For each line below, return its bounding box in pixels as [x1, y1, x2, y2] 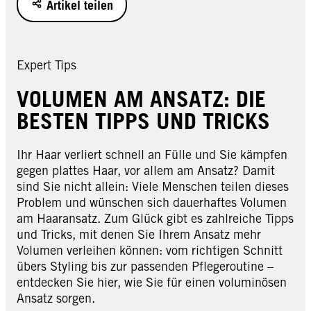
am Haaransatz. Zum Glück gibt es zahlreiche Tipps [17, 211, 294, 226]
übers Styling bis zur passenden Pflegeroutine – [17, 259, 274, 274]
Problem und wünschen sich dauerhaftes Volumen [17, 195, 287, 210]
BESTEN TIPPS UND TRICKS [17, 108, 270, 135]
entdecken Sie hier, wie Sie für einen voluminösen [17, 275, 287, 290]
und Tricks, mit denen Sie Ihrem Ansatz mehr [17, 227, 261, 242]
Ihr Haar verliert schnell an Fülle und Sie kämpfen [17, 147, 287, 162]
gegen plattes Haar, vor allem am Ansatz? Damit [17, 163, 275, 178]
